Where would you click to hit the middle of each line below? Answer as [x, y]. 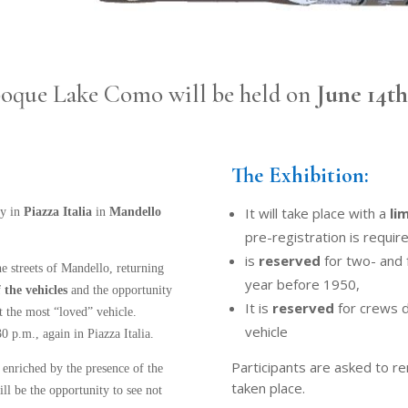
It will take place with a [317, 214]
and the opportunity [120, 291]
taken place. [268, 388]
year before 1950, [302, 285]
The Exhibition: [300, 176]
